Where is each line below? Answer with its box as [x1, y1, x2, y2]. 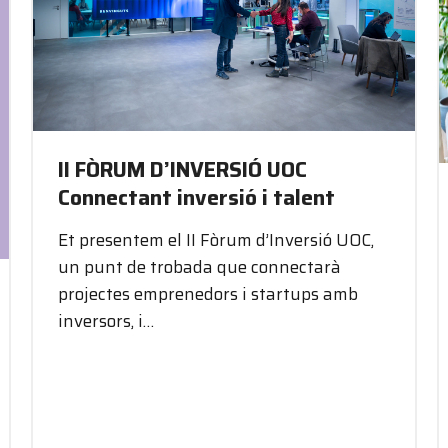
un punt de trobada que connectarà [57, 253, 341, 280]
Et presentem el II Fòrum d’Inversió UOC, [57, 226, 374, 253]
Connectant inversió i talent [57, 180, 335, 214]
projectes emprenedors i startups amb [57, 280, 358, 307]
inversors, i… [57, 307, 154, 334]
